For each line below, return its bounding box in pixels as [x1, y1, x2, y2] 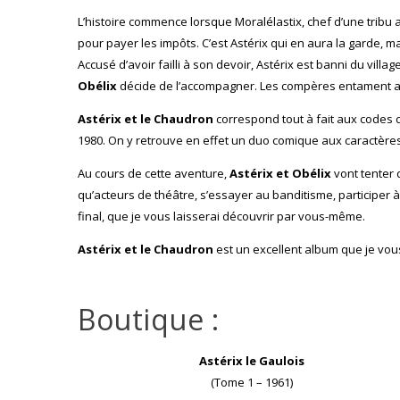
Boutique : [78, 299, 219, 338]
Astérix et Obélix [229, 164, 331, 181]
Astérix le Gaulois [199, 352, 304, 369]
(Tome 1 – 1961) [211, 373, 293, 390]
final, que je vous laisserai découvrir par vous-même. [78, 207, 365, 224]
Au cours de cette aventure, [78, 164, 229, 181]
